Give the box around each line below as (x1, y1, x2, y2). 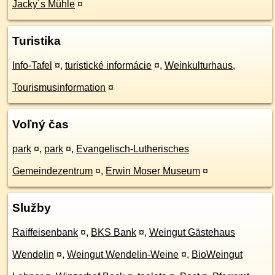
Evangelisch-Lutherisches (76, 144, 189, 154)
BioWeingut (192, 249, 242, 260)
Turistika (12, 34, 61, 47)
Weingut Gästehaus (149, 227, 235, 238)
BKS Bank (91, 227, 136, 238)
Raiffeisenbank (12, 227, 78, 238)
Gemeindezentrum (12, 166, 93, 176)
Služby (12, 201, 51, 214)
